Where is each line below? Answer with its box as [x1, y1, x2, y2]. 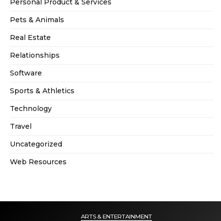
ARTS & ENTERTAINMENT [80, 213, 152, 220]
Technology [10, 104, 52, 113]
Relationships [10, 51, 60, 60]
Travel [10, 122, 32, 131]
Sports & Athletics [10, 86, 74, 96]
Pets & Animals [10, 15, 64, 25]
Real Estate [10, 33, 51, 42]
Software [10, 69, 42, 78]
